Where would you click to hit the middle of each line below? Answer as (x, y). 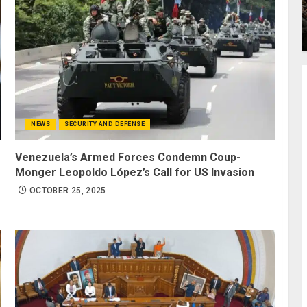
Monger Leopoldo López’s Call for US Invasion (135, 172)
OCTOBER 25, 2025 (68, 190)
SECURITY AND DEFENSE (105, 124)
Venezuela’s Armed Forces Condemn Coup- (128, 157)
